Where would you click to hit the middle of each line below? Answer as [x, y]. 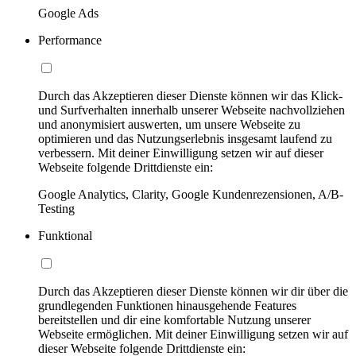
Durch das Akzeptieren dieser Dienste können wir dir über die [193, 291]
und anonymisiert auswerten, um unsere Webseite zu [169, 124]
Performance [70, 40]
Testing [56, 208]
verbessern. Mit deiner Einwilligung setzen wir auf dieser [181, 153]
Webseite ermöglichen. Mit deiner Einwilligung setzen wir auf [193, 334]
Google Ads [68, 13]
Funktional [65, 235]
